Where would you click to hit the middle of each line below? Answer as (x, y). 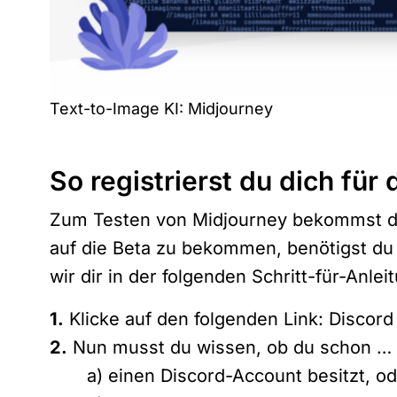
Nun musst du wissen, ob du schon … (230, 347)
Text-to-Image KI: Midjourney (161, 108)
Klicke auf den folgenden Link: (196, 319)
